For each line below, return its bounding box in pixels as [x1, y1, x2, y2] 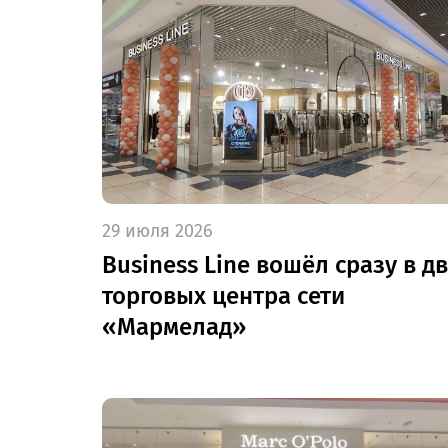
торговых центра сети [102, 281, 345, 310]
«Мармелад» [102, 312, 246, 341]
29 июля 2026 [102, 219, 213, 242]
